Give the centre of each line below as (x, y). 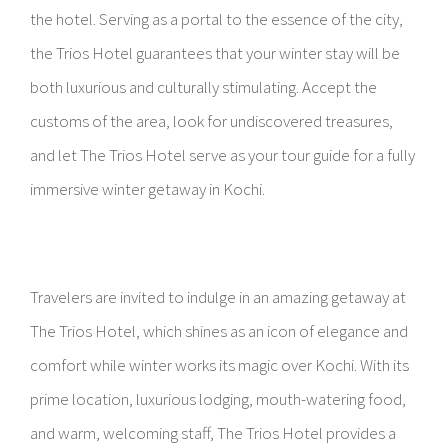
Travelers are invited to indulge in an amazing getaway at (218, 297)
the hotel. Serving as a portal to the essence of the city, (216, 19)
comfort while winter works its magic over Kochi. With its (219, 365)
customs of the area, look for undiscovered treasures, (211, 121)
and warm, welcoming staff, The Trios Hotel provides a (213, 433)
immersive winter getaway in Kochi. (147, 189)
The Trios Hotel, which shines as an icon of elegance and (219, 331)
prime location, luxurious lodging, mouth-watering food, (218, 399)
